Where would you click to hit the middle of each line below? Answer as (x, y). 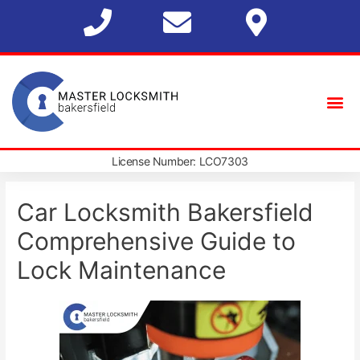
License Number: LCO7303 (180, 162)
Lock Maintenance (122, 270)
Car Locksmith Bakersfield (166, 213)
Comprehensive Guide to (157, 241)
